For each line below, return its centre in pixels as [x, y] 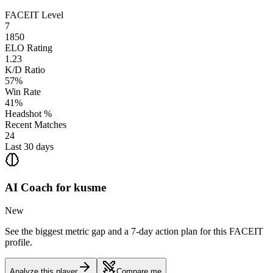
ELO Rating [29, 48]
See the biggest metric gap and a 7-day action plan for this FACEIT [134, 232]
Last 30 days [29, 146]
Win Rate [23, 91]
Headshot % [28, 113]
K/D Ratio [25, 69]
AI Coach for [39, 187]
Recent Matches [36, 124]
